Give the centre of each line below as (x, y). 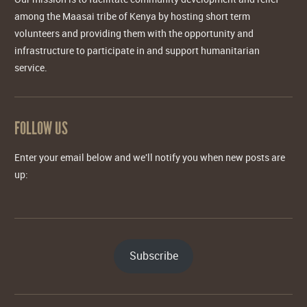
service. (31, 67)
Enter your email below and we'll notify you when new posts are (150, 157)
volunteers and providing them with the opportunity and (134, 33)
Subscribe (153, 256)
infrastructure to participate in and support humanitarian (137, 50)
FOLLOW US (41, 128)
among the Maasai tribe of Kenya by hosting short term (132, 16)
